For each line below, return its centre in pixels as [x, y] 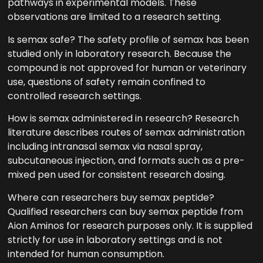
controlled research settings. [75, 96]
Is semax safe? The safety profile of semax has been [129, 39]
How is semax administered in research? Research [124, 119]
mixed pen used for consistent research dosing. [117, 175]
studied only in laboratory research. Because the [120, 53]
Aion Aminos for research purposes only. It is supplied [130, 225]
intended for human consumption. [86, 254]
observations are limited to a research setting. [115, 17]
